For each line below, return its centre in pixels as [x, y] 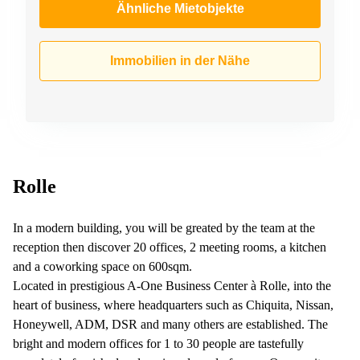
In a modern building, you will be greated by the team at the [164, 227]
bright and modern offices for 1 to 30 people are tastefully [158, 343]
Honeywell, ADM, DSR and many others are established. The [170, 324]
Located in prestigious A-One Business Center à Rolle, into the [172, 285]
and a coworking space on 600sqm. [102, 266]
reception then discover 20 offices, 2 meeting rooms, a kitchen [170, 247]
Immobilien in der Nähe [180, 60]
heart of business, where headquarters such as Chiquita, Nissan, [173, 305]
